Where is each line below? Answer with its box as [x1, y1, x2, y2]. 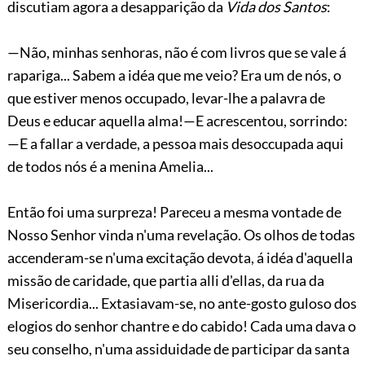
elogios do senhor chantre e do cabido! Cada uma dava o [7, 316, 356, 335]
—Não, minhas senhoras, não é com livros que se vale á [7, 42, 346, 61]
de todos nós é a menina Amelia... [7, 156, 213, 175]
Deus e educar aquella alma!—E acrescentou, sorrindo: [7, 111, 348, 130]
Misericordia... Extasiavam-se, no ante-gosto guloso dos [7, 293, 357, 312]
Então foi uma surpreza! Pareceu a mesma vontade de [7, 202, 341, 221]
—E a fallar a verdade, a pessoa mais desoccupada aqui [7, 134, 344, 152]
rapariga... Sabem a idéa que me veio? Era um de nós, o [7, 65, 341, 84]
